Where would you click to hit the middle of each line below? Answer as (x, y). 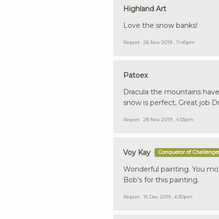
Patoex (135, 75)
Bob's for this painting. (161, 180)
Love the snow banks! (160, 25)
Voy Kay (137, 152)
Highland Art (145, 9)
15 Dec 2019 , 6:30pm (168, 197)
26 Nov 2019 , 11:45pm (169, 42)
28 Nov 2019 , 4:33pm (168, 119)
